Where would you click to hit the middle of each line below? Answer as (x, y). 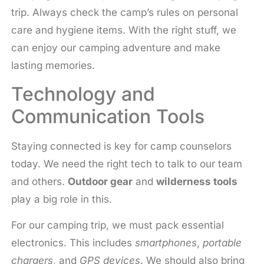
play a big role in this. (61, 199)
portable (222, 242)
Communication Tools (108, 116)
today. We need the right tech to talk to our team (126, 164)
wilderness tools (197, 181)
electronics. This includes (73, 242)
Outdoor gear (100, 181)
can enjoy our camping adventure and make (115, 48)
